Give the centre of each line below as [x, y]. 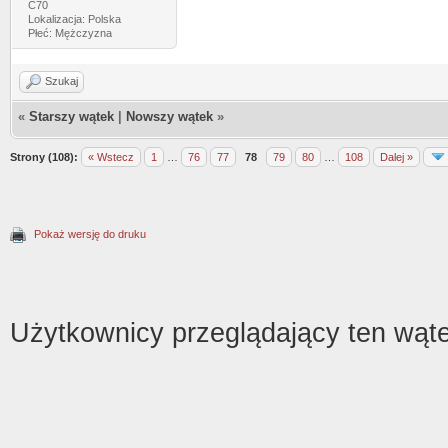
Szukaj [61, 81]
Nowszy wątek [169, 116]
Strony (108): [44, 157]
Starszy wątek [71, 116]
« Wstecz [111, 157]
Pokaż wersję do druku [90, 234]
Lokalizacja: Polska [74, 19]
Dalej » [396, 157]
